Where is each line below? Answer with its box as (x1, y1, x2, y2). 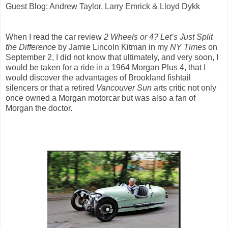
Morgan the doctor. (6, 104, 72, 113)
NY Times (170, 43, 206, 52)
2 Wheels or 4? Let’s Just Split (104, 33, 213, 42)
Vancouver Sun (96, 83, 152, 93)
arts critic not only (152, 83, 216, 93)
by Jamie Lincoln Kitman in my (56, 43, 170, 52)
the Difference (6, 43, 56, 52)
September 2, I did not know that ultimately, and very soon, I (6, 53, 218, 62)
